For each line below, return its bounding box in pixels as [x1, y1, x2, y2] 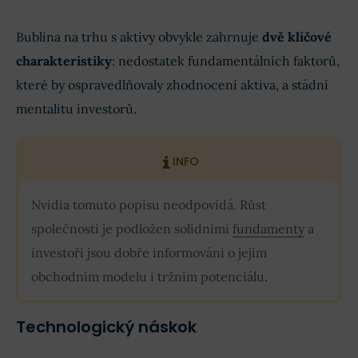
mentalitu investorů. [16, 101, 137, 117]
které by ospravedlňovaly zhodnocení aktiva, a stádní [16, 77, 328, 93]
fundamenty [233, 221, 304, 237]
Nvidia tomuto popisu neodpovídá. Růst [31, 197, 266, 213]
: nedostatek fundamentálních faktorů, [112, 53, 340, 70]
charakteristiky [16, 53, 112, 70]
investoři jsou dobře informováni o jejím [31, 245, 267, 261]
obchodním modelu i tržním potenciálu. [31, 268, 268, 285]
